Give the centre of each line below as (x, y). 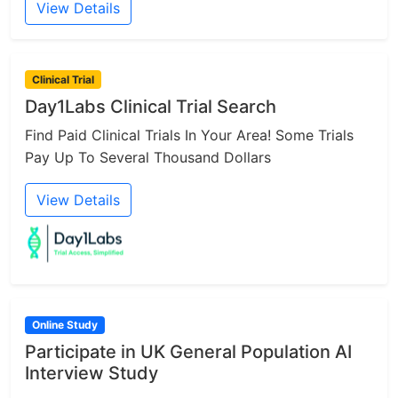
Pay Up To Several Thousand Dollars (148, 157)
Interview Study (92, 373)
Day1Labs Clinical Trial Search (151, 106)
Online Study (64, 324)
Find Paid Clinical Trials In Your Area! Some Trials (189, 135)
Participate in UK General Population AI (188, 351)
